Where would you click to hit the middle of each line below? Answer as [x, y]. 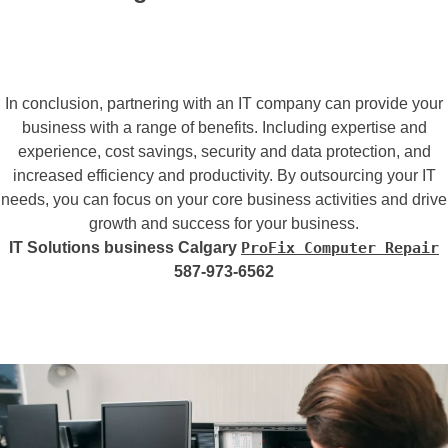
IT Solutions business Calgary [125, 247]
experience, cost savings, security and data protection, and [224, 151]
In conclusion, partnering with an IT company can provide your [224, 103]
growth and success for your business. [224, 223]
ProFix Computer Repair [340, 247]
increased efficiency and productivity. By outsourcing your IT [224, 175]
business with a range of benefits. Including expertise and [224, 127]
